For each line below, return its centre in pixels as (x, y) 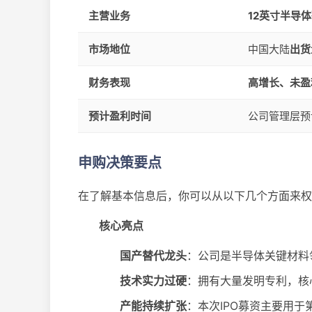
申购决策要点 (120, 163)
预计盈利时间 (120, 116)
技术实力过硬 (153, 281)
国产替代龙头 (153, 256)
